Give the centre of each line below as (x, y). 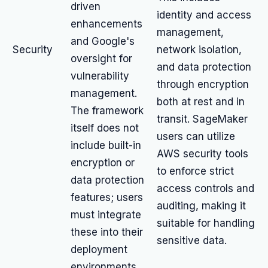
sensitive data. (192, 240)
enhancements (106, 24)
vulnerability (100, 76)
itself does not (105, 128)
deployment (99, 249)
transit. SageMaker (202, 119)
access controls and (205, 188)
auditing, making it (201, 206)
